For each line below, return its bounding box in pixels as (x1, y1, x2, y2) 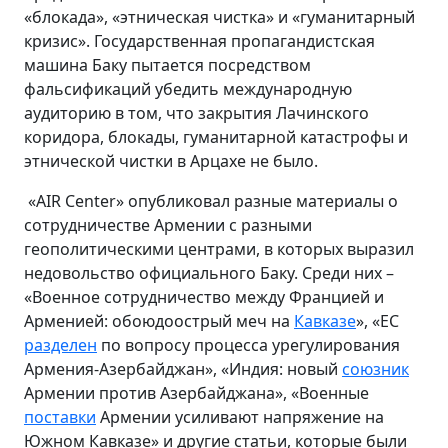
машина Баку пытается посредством (24, 53, 311, 76)
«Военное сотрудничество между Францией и (24, 285, 384, 308)
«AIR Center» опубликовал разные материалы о (24, 189, 398, 212)
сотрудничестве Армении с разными (24, 213, 312, 236)
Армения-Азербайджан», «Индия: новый (24, 357, 342, 380)
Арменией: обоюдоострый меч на (24, 309, 294, 332)
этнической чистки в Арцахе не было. (24, 149, 318, 172)
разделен (24, 333, 97, 356)
